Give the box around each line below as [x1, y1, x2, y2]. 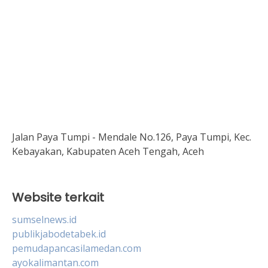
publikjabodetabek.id [12, 227, 106, 240]
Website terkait [12, 188, 104, 206]
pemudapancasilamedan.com [12, 241, 141, 255]
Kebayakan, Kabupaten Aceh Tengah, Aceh [12, 144, 204, 158]
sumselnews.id [12, 212, 77, 226]
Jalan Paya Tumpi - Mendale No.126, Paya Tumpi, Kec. [12, 130, 251, 144]
